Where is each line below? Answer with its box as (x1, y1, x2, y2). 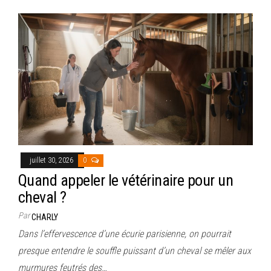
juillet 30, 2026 (30, 155, 75, 165)
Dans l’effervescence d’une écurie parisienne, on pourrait (18, 227, 231, 240)
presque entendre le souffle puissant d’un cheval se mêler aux (18, 244, 251, 256)
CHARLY (31, 212, 58, 222)
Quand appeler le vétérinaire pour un (18, 171, 233, 189)
